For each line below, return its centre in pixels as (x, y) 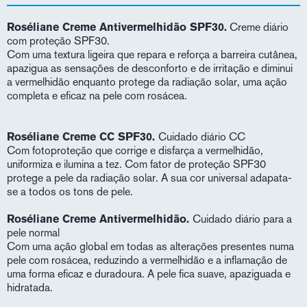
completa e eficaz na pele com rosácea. (98, 96)
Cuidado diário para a (242, 219)
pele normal (33, 233)
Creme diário (258, 27)
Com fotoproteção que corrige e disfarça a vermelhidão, (135, 151)
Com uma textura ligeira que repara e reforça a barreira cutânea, (152, 55)
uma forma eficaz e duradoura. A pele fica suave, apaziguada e (149, 274)
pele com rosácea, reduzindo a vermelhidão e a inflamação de (147, 260)
